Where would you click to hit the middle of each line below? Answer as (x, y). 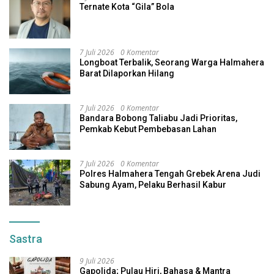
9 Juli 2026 (97, 261)
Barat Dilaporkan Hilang (127, 74)
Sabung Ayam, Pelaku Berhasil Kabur (153, 185)
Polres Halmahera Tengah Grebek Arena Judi (170, 174)
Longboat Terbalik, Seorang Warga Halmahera (172, 63)
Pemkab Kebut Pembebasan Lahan (148, 129)
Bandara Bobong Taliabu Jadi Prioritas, (158, 118)
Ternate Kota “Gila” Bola (127, 7)
